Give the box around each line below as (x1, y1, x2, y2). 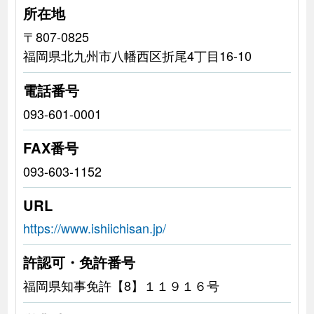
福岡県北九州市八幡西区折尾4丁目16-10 (22, 46, 252, 64)
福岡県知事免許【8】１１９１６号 (22, 275, 219, 294)
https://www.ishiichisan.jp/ (22, 218, 166, 237)
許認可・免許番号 (22, 251, 135, 272)
